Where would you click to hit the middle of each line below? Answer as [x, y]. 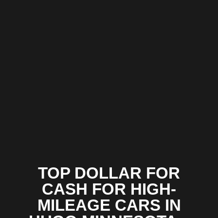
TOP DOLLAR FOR [109, 173]
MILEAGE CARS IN [109, 205]
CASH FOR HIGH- [109, 189]
